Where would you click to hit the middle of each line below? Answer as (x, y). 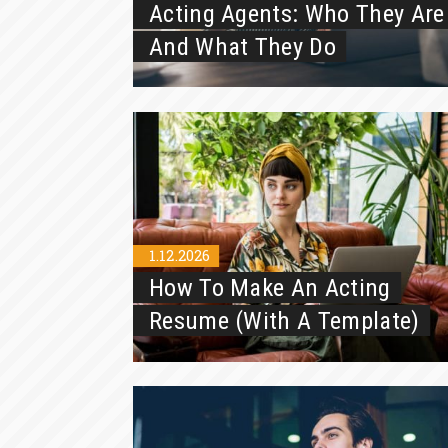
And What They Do (242, 46)
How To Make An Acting (269, 288)
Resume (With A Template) (284, 321)
